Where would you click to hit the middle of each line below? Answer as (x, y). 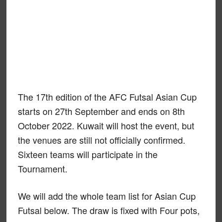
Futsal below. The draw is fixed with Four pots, (109, 210)
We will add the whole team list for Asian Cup (107, 196)
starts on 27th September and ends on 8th (101, 111)
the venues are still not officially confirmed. (101, 140)
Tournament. (42, 168)
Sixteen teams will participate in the (87, 154)
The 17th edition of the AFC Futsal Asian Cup (107, 97)
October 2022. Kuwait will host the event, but (106, 125)
